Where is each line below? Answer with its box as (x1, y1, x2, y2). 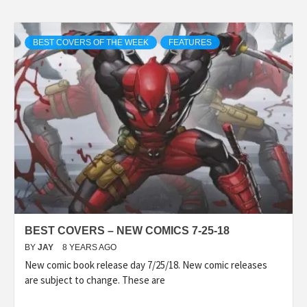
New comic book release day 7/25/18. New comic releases (25, 258, 267, 271)
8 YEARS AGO (62, 242, 116, 252)
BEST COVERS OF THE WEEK (33, 37, 149, 47)
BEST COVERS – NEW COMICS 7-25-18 (25, 224, 230, 236)
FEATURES (169, 37, 212, 47)
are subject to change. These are (25, 273, 165, 286)
